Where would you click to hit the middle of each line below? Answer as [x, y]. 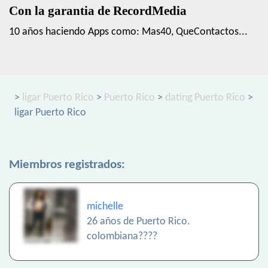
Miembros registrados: [67, 165]
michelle [105, 207]
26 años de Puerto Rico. [138, 222]
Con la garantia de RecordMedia [98, 11]
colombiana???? [122, 237]
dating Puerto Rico [205, 98]
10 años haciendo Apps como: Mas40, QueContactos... [128, 32]
